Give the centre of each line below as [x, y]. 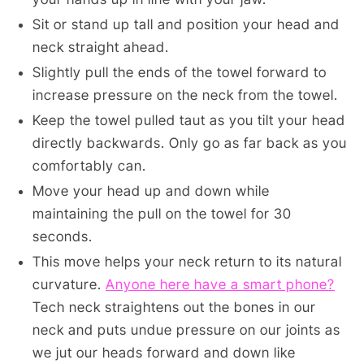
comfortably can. [89, 165]
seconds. [63, 236]
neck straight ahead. [101, 47]
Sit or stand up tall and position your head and [186, 24]
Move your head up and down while [151, 191]
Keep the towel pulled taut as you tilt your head [189, 120]
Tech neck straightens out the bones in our [174, 307]
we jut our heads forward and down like [164, 352]
